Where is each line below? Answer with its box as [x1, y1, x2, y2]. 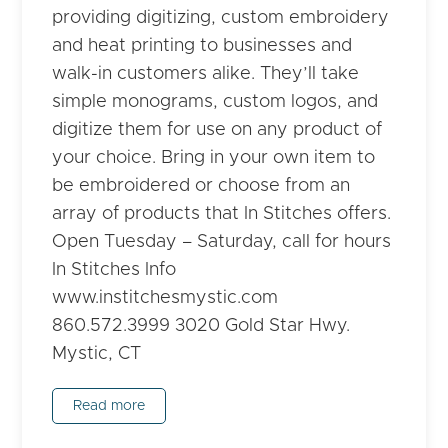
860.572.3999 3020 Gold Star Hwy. [52, 317, 351, 336]
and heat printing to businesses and [52, 37, 353, 56]
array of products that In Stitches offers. [52, 205, 392, 224]
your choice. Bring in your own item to [52, 149, 376, 168]
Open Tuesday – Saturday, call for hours [52, 233, 392, 252]
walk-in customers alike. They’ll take [52, 65, 360, 84]
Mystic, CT [52, 345, 142, 364]
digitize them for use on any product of [52, 121, 383, 140]
